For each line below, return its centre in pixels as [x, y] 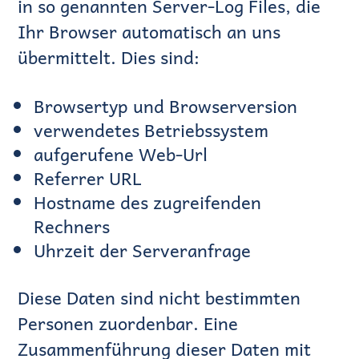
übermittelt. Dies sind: [109, 57]
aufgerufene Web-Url [121, 154]
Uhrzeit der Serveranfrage [143, 250]
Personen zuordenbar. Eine [128, 323]
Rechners [72, 226]
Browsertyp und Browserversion [166, 106]
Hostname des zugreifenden [148, 202]
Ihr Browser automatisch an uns [149, 32]
